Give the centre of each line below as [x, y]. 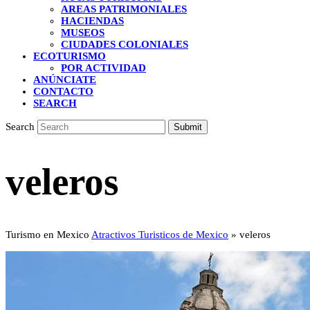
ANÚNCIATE [65, 80]
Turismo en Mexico [47, 234]
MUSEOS [83, 33]
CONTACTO [63, 91]
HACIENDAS [92, 21]
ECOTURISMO [70, 56]
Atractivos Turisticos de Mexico [160, 234]
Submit [188, 127]
